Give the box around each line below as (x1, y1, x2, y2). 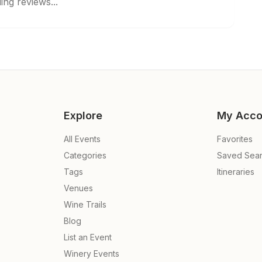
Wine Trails (63, 199, 106, 209)
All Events (63, 134, 101, 144)
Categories (63, 150, 106, 160)
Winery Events (63, 249, 119, 258)
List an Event (63, 232, 112, 242)
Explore (63, 109, 102, 122)
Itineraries (217, 167, 255, 177)
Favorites (217, 134, 253, 144)
